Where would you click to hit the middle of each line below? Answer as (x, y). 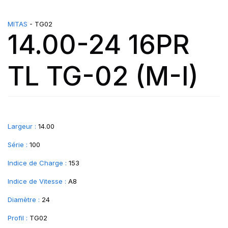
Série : (18, 145)
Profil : (18, 218)
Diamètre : (24, 199)
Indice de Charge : (37, 163)
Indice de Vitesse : (37, 181)
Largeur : (22, 126)
